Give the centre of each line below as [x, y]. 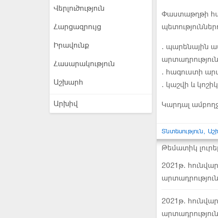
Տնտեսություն [182, 131]
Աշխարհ [68, 82]
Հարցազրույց [77, 27]
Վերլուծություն [79, 8]
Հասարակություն [84, 64]
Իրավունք [71, 45]
